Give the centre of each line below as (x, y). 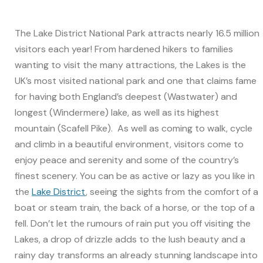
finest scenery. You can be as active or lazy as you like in (135, 176)
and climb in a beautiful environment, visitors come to (129, 144)
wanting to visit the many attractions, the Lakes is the (130, 65)
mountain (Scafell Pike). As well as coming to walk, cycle (134, 129)
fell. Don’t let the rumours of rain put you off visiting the (133, 224)
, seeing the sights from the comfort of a (172, 192)
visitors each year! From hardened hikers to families (124, 49)
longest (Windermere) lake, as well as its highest (117, 113)
